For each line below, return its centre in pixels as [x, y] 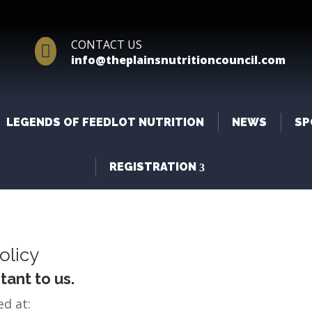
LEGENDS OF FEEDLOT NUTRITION [105, 122]
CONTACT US [106, 45]
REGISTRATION [153, 167]
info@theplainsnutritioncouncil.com [178, 60]
